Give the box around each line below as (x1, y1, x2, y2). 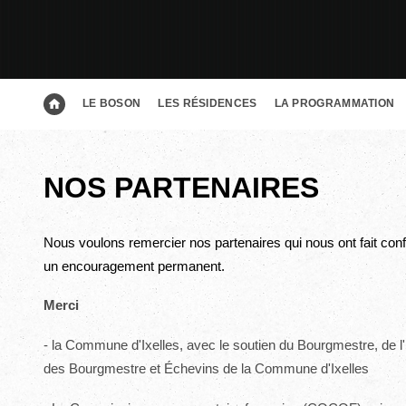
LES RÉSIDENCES (158, 97, 257, 111)
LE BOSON (82, 97, 141, 111)
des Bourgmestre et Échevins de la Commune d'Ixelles (43, 360, 369, 376)
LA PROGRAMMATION (274, 97, 395, 111)
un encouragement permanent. (43, 257, 228, 274)
